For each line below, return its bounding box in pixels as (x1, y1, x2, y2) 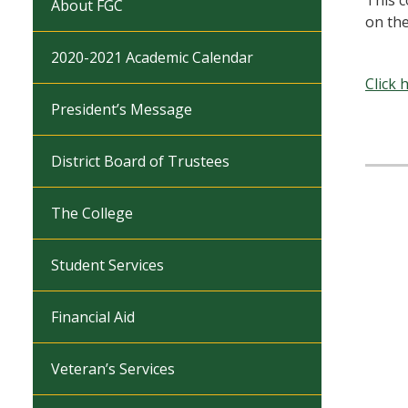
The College (51, 203, 133, 223)
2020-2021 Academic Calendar (51, 47, 253, 67)
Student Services (51, 255, 164, 275)
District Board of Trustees (51, 151, 229, 171)
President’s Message (51, 99, 192, 119)
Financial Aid (51, 307, 135, 327)
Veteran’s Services (51, 359, 175, 379)
